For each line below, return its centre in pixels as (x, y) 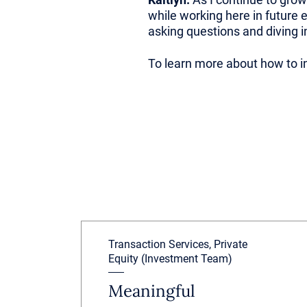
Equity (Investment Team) (171, 258)
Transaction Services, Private (178, 244)
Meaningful (152, 291)
